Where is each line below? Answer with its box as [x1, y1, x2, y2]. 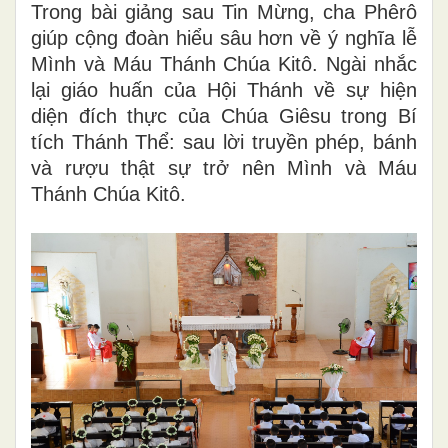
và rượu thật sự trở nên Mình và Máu [31, 156, 417, 179]
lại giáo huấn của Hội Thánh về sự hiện [31, 78, 417, 101]
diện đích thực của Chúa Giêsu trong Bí [31, 104, 417, 127]
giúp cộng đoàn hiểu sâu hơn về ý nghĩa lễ [31, 26, 417, 49]
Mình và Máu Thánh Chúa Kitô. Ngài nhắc [31, 52, 417, 75]
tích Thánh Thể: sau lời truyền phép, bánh [31, 130, 417, 153]
